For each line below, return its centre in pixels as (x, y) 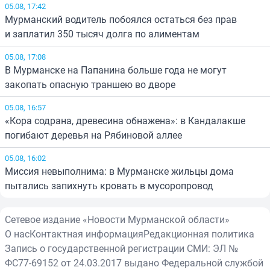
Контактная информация (86, 234)
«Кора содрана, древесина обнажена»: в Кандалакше (125, 121)
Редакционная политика (199, 234)
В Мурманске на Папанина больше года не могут (116, 70)
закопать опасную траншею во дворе (90, 85)
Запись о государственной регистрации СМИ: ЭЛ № (121, 249)
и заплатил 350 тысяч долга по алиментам (102, 34)
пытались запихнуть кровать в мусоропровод (109, 186)
